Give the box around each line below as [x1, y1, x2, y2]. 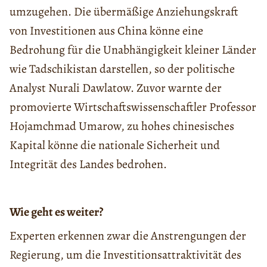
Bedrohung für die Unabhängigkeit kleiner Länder [10, 41, 256, 58]
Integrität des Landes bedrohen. [10, 156, 167, 172]
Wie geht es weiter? [10, 203, 103, 220]
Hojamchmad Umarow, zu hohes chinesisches [10, 117, 234, 134]
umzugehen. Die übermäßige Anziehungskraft [10, 3, 238, 20]
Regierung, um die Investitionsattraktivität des [10, 246, 241, 263]
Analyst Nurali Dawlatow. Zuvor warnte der [10, 79, 222, 96]
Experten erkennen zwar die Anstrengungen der [10, 227, 246, 244]
